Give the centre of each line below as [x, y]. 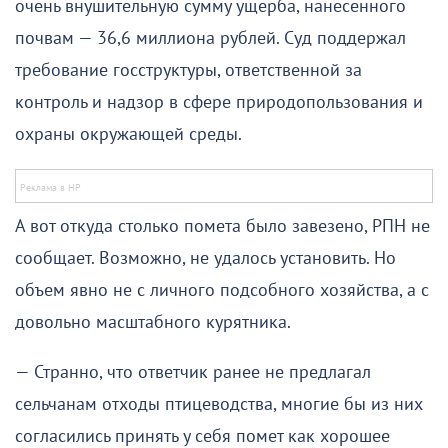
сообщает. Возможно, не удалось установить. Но [205, 258]
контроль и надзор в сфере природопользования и [219, 102]
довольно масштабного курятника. [153, 322]
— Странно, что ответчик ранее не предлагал [193, 372]
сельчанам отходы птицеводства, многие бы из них [219, 404]
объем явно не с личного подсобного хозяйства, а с [222, 290]
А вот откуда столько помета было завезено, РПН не [222, 226]
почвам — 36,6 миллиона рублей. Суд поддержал [210, 38]
